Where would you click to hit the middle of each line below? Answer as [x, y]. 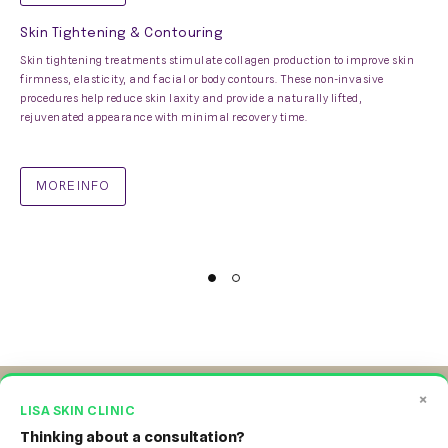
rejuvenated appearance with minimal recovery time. [163, 117]
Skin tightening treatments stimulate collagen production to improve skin [217, 60]
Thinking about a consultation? [133, 437]
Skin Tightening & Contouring [121, 34]
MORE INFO [73, 185]
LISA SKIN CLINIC [77, 410]
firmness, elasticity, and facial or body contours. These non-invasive [202, 79]
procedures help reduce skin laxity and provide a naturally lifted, [191, 98]
